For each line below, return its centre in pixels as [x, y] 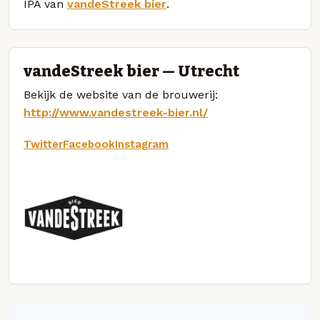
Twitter [43, 144]
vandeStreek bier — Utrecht [131, 71]
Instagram [142, 144]
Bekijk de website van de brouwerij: [121, 94]
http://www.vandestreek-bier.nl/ [116, 112]
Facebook [89, 144]
